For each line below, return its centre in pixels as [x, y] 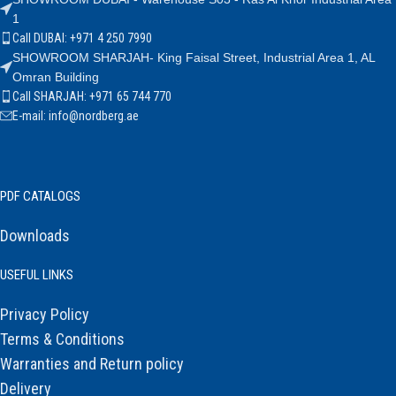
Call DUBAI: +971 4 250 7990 [82, 38]
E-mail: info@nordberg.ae [76, 116]
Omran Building [56, 77]
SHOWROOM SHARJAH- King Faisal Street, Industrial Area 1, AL [194, 58]
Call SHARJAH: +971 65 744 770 [92, 97]
